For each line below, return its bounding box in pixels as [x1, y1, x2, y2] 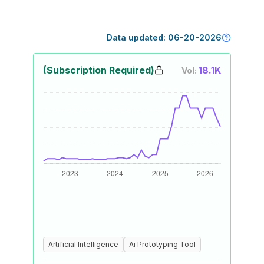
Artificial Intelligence [48, 240, 118, 249]
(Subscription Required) [43, 64, 154, 76]
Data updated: [107, 32, 168, 42]
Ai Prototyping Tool [129, 240, 196, 249]
